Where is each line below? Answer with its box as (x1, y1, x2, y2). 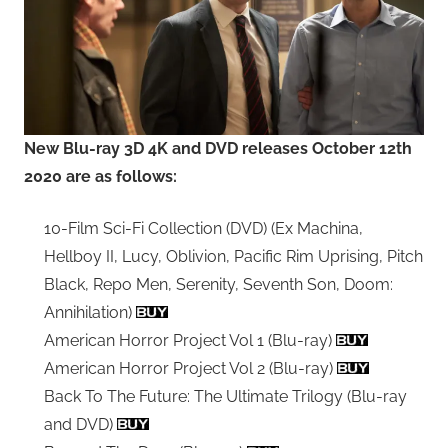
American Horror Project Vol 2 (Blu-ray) (44, 358, 337, 378)
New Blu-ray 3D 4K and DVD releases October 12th (24, 138, 412, 158)
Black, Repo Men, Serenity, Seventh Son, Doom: (44, 274, 393, 294)
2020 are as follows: (24, 166, 177, 186)
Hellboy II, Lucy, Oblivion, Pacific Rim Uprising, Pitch (44, 246, 423, 266)
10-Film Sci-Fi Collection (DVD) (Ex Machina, (44, 218, 363, 238)
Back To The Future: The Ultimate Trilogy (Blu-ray (44, 386, 407, 406)
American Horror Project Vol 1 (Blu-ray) (44, 330, 336, 350)
